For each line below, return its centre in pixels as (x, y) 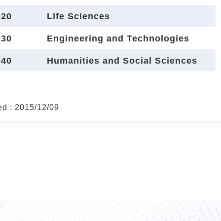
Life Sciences (78, 16)
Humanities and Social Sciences (122, 60)
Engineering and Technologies (118, 38)
